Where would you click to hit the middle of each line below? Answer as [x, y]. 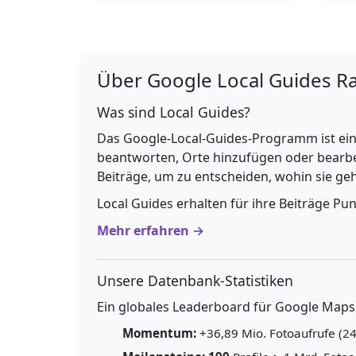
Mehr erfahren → [151, 230]
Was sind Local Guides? [174, 112]
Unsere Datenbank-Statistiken [195, 281]
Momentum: [159, 333]
